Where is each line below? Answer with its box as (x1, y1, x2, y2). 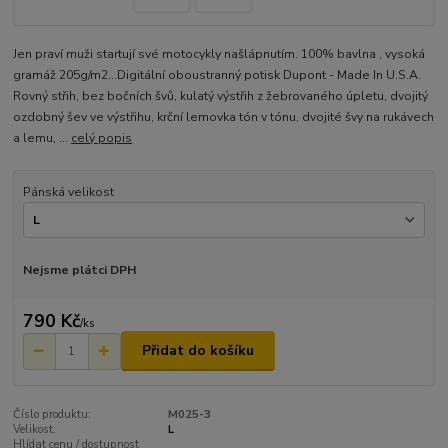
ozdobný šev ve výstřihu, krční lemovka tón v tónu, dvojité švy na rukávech (13, 108, 435, 125)
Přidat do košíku (142, 341, 254, 361)
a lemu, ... (13, 129, 72, 146)
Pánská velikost (22, 183, 114, 200)
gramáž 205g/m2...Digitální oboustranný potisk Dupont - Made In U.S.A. (13, 66, 422, 83)
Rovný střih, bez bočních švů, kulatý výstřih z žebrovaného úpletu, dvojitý (13, 87, 429, 104)
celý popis (71, 129, 133, 146)
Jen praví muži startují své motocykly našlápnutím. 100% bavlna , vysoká (13, 45, 426, 62)
